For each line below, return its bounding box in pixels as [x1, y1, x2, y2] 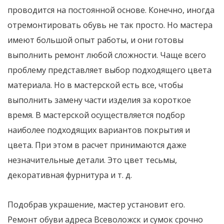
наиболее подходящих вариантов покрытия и [7, 124, 190, 135]
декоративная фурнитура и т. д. [7, 169, 132, 180]
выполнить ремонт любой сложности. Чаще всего [7, 49, 206, 60]
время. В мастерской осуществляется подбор [7, 109, 185, 120]
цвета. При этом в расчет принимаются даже [7, 139, 186, 150]
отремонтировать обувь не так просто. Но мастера [7, 19, 212, 30]
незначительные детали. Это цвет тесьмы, [7, 154, 177, 165]
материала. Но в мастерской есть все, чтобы [7, 79, 183, 90]
